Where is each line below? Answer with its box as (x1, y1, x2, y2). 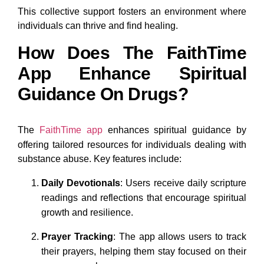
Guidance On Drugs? (18, 84, 188, 104)
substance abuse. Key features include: (18, 154, 181, 164)
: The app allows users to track (113, 232, 247, 242)
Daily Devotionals (41, 178, 121, 189)
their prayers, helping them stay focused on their (41, 246, 246, 257)
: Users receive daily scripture (120, 178, 247, 189)
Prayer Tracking (41, 232, 113, 242)
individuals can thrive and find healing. (18, 21, 178, 31)
